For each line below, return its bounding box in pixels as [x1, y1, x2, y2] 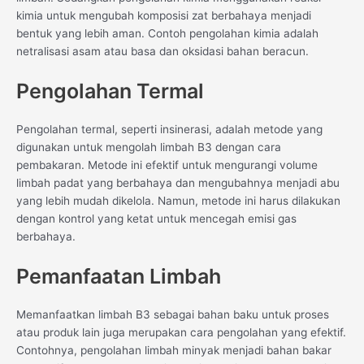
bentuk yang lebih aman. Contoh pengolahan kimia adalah [16, 26, 318, 40]
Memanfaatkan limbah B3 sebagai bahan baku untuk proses [16, 307, 329, 321]
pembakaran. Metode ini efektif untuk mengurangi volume [16, 158, 318, 171]
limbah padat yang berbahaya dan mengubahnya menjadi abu [16, 175, 340, 189]
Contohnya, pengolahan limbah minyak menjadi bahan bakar [16, 343, 331, 357]
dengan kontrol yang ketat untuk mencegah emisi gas [16, 211, 297, 225]
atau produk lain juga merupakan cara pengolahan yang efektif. [16, 325, 346, 339]
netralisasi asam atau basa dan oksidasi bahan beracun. [16, 44, 309, 58]
